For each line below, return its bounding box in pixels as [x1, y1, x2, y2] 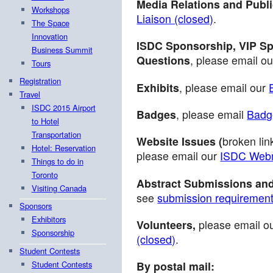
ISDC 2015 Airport [31, 101, 96, 113]
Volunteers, [136, 217, 199, 233]
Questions [136, 52, 191, 68]
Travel [19, 88, 41, 100]
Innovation [31, 30, 68, 43]
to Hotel [31, 115, 59, 127]
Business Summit [31, 44, 93, 56]
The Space [31, 17, 69, 29]
